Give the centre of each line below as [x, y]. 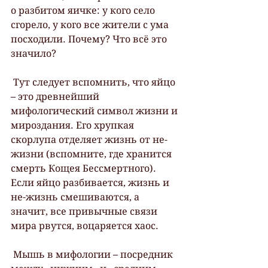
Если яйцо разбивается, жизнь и [91, 182]
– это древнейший [56, 96]
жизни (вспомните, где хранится [92, 154]
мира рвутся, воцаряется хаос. [85, 226]
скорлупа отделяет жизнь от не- [89, 139]
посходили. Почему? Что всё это [90, 39]
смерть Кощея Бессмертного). [85, 168]
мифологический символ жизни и [95, 111]
